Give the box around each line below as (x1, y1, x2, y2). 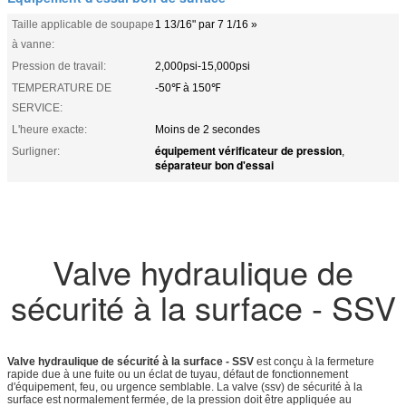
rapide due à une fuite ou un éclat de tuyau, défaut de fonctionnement (7, 367, 348, 381)
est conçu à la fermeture (254, 354, 374, 368)
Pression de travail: (12, 59, 106, 72)
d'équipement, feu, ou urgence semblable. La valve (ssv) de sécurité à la (7, 380, 362, 393)
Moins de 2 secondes (155, 122, 260, 136)
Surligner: (12, 144, 60, 158)
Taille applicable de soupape (12, 17, 154, 31)
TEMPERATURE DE (12, 81, 111, 94)
